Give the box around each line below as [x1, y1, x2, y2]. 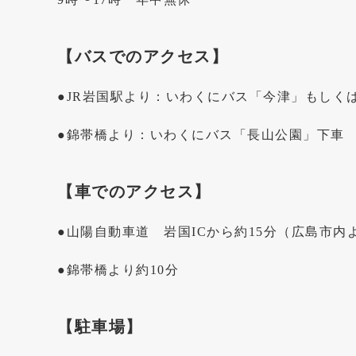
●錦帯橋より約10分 [57, 263, 179, 277]
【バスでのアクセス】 [57, 48, 228, 66]
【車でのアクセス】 [57, 183, 211, 201]
